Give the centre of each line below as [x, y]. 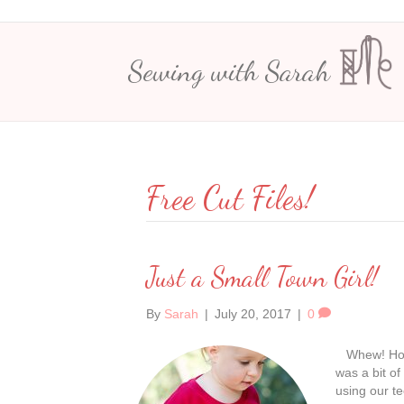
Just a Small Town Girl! [262, 277]
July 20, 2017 [253, 314]
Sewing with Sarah [229, 71]
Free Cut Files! [230, 198]
